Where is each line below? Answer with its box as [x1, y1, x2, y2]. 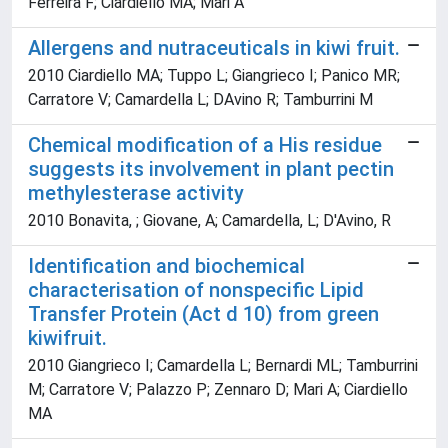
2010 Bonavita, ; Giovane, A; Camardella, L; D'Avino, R [28, 211, 391, 231]
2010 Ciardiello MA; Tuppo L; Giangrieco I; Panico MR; [28, 66, 400, 86]
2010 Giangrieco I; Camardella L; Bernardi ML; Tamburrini [28, 356, 418, 376]
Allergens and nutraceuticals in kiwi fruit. [28, 36, 400, 61]
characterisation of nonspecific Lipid [28, 278, 364, 303]
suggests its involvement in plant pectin [28, 157, 394, 182]
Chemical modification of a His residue [28, 133, 382, 158]
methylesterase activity [28, 181, 244, 206]
